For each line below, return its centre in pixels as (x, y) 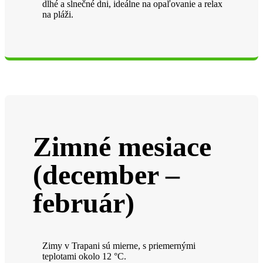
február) (84, 203)
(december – (106, 175)
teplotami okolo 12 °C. (84, 257)
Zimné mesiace (122, 147)
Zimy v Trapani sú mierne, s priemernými (119, 246)
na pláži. (58, 15)
